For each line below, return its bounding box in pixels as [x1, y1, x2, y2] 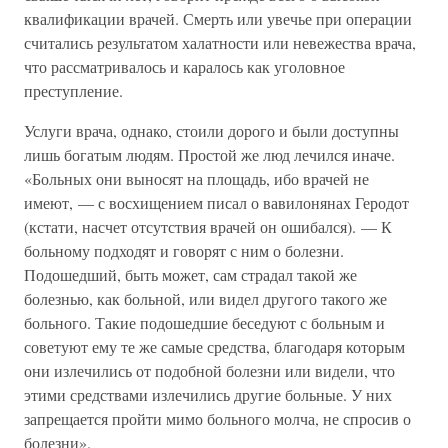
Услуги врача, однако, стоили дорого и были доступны [24, 120, 399, 141]
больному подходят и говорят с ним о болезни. [24, 240, 344, 261]
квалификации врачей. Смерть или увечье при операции [24, 8, 412, 29]
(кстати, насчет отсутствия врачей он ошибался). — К [24, 216, 392, 237]
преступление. [24, 80, 123, 101]
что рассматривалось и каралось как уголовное [24, 56, 345, 77]
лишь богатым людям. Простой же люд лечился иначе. [24, 144, 395, 165]
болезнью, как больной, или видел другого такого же [24, 288, 387, 309]
